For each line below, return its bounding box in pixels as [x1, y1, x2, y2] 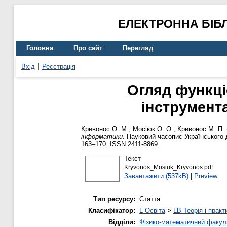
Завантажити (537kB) [124, 172, 188, 180]
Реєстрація [42, 62, 75, 70]
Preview [194, 172, 217, 180]
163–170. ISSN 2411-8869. [81, 140, 160, 148]
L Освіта [139, 207, 165, 215]
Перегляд [123, 44, 153, 52]
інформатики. [81, 133, 125, 141]
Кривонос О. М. [81, 125, 129, 133]
